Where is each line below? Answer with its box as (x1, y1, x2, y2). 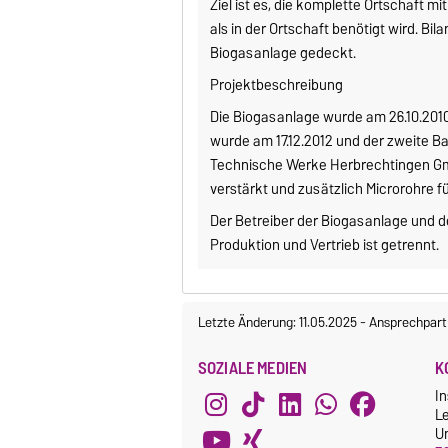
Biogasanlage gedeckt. (210, 41, 357, 66)
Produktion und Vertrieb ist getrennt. (210, 233, 440, 258)
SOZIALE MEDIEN (198, 354, 308, 383)
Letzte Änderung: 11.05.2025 (198, 310, 360, 335)
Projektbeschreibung (210, 73, 344, 98)
